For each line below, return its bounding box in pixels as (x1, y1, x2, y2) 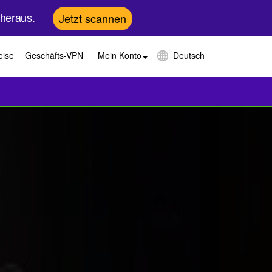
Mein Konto (98, 49, 141, 61)
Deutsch (173, 49, 205, 61)
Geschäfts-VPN (25, 49, 83, 61)
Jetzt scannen (59, 10, 127, 26)
